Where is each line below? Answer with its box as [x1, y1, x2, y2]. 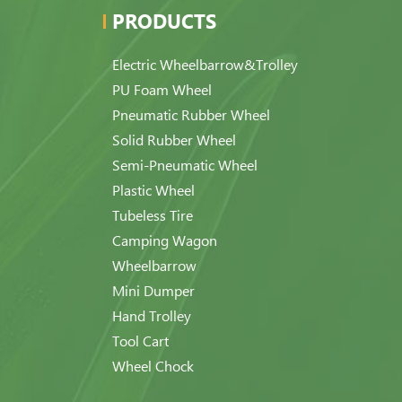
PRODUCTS [112, 10, 216, 33]
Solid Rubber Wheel [112, 132, 236, 149]
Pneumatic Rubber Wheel [112, 107, 270, 124]
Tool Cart [112, 333, 169, 350]
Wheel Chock [112, 358, 194, 375]
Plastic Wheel [112, 182, 195, 199]
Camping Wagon [112, 232, 217, 249]
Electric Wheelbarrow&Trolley [112, 57, 298, 74]
